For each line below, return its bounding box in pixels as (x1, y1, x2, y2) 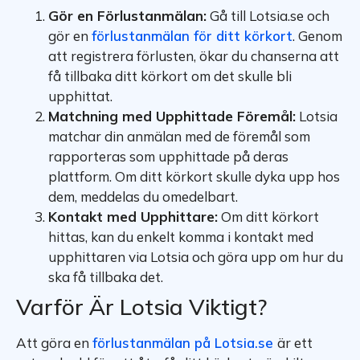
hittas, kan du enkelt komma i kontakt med (48, 228, 313, 246)
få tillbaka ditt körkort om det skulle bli (48, 67, 292, 85)
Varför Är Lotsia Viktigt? (16, 292, 267, 321)
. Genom (292, 27, 342, 45)
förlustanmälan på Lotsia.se (92, 334, 277, 352)
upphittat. (48, 88, 112, 105)
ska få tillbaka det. (48, 268, 163, 286)
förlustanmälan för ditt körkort (92, 27, 292, 45)
